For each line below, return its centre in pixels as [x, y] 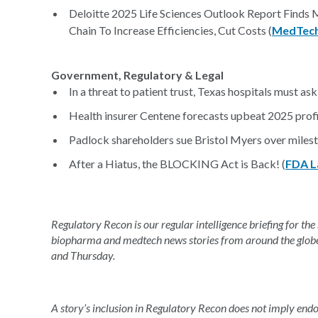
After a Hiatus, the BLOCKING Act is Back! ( [177, 164]
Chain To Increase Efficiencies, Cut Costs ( [170, 30]
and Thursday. [83, 255]
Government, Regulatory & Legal [137, 75]
